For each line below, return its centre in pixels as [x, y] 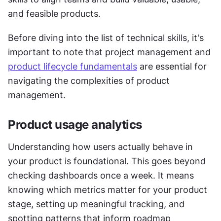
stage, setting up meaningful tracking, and [96, 204]
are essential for [172, 66]
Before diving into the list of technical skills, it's [106, 37]
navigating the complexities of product [89, 80]
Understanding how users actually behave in [100, 147]
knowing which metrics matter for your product [108, 189]
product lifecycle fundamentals [73, 66]
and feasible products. [54, 13]
